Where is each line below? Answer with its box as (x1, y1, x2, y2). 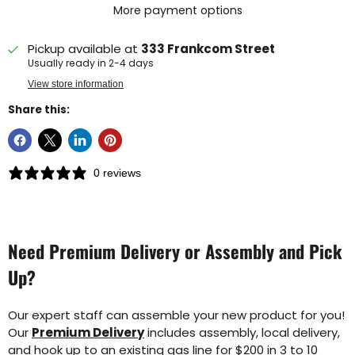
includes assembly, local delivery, (144, 324, 340, 342)
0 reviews (94, 166, 141, 180)
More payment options (113, 2, 242, 19)
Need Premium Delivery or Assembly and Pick (8, 238, 342, 265)
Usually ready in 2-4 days (28, 56, 154, 71)
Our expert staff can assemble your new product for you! (8, 307, 345, 324)
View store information (28, 78, 124, 90)
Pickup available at (28, 40, 141, 58)
